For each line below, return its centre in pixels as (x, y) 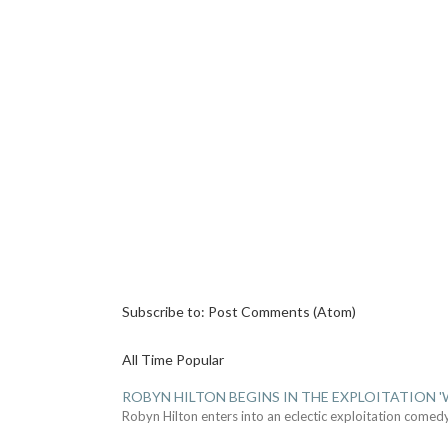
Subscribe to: (165, 311)
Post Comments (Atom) (282, 311)
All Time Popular (173, 359)
